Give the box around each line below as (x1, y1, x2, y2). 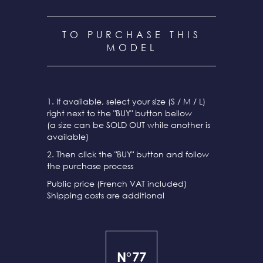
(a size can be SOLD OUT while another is (47, 120, 210, 130)
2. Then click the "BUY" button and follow (47, 149, 209, 160)
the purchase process (47, 161, 133, 171)
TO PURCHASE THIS (62, 29, 201, 41)
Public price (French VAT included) (47, 178, 187, 189)
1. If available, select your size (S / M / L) (47, 96, 205, 107)
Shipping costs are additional (47, 190, 164, 201)
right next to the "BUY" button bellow (47, 108, 192, 119)
